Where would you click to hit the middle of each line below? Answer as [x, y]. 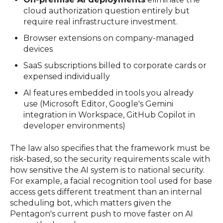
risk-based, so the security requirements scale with [110, 159]
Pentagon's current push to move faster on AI [102, 214]
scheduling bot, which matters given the [91, 203]
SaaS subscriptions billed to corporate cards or [115, 66]
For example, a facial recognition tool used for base [111, 181]
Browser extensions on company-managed [109, 38]
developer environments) [75, 126]
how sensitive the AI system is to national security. [107, 170]
